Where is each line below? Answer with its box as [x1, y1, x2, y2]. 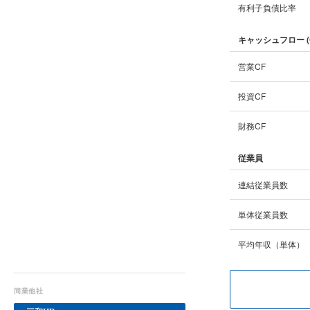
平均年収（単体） [238, 238, 304, 250]
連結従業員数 [238, 179, 288, 190]
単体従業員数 [238, 208, 288, 220]
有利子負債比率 [238, 1, 296, 13]
